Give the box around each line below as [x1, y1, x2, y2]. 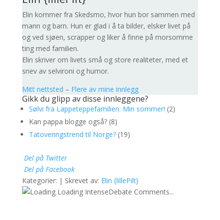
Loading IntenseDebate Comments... [55, 187, 174, 196]
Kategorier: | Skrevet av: [22, 176, 101, 185]
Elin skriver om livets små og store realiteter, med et [22, 55, 188, 64]
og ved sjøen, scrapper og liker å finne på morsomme [22, 32, 193, 42]
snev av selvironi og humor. [22, 66, 109, 76]
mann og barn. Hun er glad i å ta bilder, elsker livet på [22, 21, 191, 30]
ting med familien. [22, 44, 79, 53]
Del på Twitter [24, 153, 67, 163]
